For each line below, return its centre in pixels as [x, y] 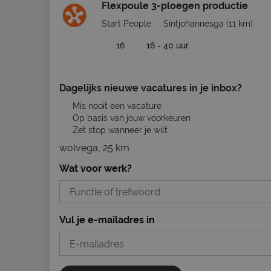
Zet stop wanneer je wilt [119, 130]
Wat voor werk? [96, 168]
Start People [126, 24]
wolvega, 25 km [94, 148]
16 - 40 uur [168, 45]
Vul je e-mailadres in [107, 220]
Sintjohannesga [194, 24]
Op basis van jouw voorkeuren [130, 118]
